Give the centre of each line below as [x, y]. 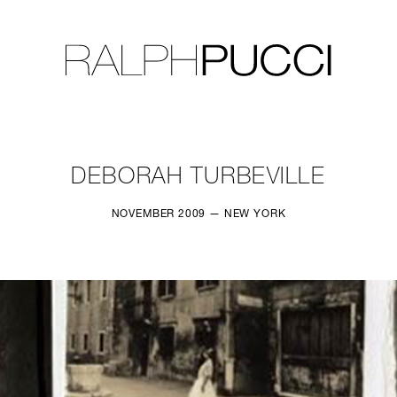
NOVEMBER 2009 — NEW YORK [198, 214]
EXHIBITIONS [282, 100]
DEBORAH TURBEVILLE [198, 178]
